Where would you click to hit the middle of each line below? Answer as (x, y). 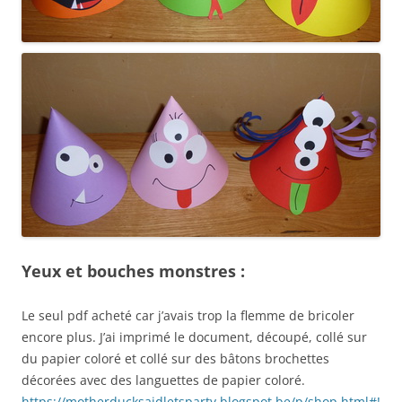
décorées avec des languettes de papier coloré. (163, 380)
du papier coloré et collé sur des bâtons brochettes (175, 359)
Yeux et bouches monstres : (133, 271)
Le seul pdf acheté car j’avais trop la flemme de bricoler (188, 316)
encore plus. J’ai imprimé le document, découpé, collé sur (194, 337)
